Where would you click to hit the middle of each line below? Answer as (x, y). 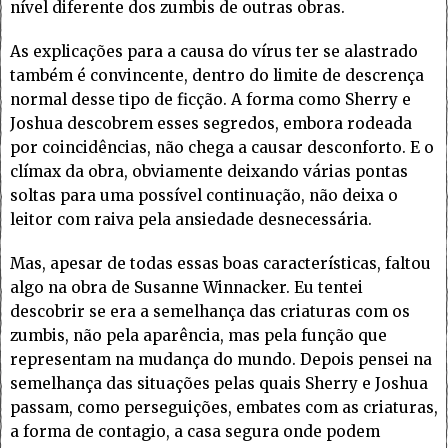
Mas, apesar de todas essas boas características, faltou (220, 264)
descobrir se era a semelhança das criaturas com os (210, 312)
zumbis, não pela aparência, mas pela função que (198, 336)
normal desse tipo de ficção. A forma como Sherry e (210, 100)
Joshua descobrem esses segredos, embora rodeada (211, 124)
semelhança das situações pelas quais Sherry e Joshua (219, 384)
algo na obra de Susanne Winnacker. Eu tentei (186, 288)
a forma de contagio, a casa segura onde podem (195, 432)
